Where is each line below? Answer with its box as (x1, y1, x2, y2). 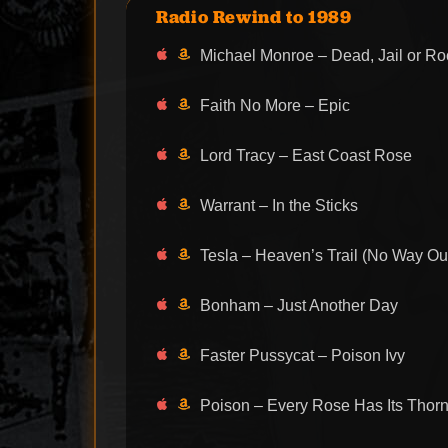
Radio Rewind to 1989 (156, 5, 352, 29)
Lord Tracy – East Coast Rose (200, 147, 413, 165)
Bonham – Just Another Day (200, 297, 399, 315)
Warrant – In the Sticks (200, 197, 359, 215)
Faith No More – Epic (200, 97, 351, 115)
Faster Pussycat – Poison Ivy (200, 347, 406, 365)
